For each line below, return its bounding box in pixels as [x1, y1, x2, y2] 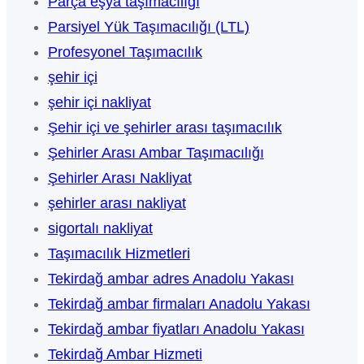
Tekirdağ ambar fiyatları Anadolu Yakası [47, 321, 305, 338]
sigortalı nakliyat [47, 220, 153, 237]
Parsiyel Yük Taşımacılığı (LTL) [47, 19, 249, 36]
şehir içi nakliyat [47, 94, 151, 111]
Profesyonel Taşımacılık [47, 44, 202, 61]
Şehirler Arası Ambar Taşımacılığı [47, 145, 264, 162]
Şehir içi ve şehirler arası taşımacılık [47, 119, 282, 136]
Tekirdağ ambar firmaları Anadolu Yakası [47, 296, 310, 313]
